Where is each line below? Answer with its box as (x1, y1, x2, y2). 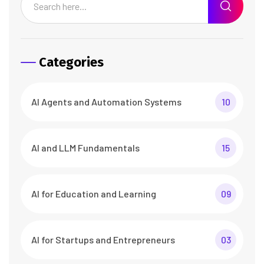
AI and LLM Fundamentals (31, 142, 140, 154)
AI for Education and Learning (31, 188, 156, 200)
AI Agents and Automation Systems (31, 96, 181, 108)
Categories (39, 54, 104, 71)
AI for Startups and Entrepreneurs (31, 234, 175, 246)
